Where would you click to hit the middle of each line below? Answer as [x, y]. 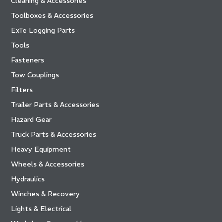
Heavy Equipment [41, 149]
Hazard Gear [31, 120]
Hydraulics [28, 179]
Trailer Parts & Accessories [55, 105]
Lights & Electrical [41, 209]
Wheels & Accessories [48, 164]
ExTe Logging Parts [43, 30]
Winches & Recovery [46, 194]
